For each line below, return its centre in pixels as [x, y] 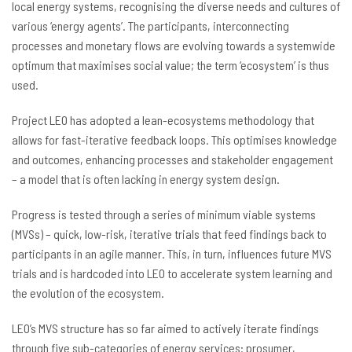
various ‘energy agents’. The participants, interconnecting [150, 25]
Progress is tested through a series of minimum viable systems [164, 214]
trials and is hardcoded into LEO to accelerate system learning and [172, 273]
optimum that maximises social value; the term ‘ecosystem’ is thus [170, 64]
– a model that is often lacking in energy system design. [146, 178]
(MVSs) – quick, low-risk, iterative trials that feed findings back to [169, 233]
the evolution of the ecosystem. [88, 292]
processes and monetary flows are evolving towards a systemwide [174, 45]
